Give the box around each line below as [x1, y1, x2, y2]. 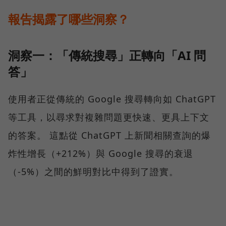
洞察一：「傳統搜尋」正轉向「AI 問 [8, 47, 206, 64]
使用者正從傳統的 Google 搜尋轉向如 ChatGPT [8, 93, 216, 105]
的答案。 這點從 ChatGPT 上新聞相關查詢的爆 [8, 129, 211, 142]
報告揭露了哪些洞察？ [8, 11, 129, 28]
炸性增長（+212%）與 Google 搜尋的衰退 [8, 147, 193, 160]
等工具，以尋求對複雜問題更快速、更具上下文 [8, 111, 209, 124]
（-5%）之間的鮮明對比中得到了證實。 [8, 165, 179, 178]
